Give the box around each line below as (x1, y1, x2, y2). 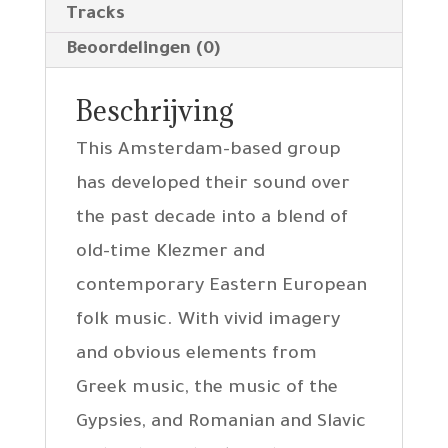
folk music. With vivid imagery (75, 311, 340, 332)
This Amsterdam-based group (75, 141, 341, 162)
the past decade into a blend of (75, 209, 348, 230)
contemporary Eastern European (75, 277, 367, 298)
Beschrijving (75, 93, 233, 130)
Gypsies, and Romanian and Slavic (75, 413, 366, 434)
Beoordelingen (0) (65, 40, 220, 61)
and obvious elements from (75, 345, 317, 366)
